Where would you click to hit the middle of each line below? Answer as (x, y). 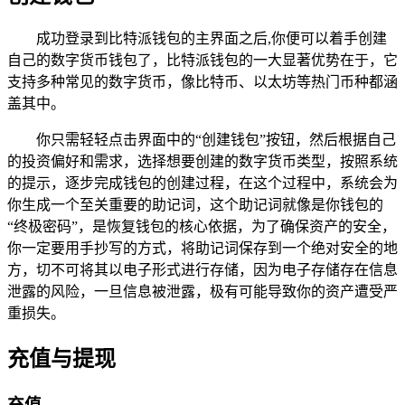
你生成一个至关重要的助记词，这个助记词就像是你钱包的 (195, 205)
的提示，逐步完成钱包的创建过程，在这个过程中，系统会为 (202, 184)
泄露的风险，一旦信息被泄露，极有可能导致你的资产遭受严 (202, 292)
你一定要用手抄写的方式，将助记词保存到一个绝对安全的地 (202, 249)
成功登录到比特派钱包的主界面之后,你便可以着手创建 (212, 39)
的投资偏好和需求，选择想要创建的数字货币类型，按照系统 (202, 162)
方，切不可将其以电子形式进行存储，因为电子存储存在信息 (202, 270)
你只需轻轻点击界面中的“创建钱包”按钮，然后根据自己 (216, 140)
